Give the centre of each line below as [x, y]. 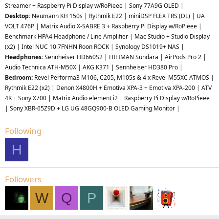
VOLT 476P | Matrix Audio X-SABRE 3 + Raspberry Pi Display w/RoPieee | [103, 26]
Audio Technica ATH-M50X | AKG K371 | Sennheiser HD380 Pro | [94, 67]
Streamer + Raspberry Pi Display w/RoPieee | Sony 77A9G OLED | [94, 6]
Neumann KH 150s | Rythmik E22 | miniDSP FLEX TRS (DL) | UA [118, 16]
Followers [23, 179]
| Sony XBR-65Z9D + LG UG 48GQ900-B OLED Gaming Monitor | [92, 108]
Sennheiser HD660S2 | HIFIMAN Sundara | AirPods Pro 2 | [125, 57]
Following [23, 131]
